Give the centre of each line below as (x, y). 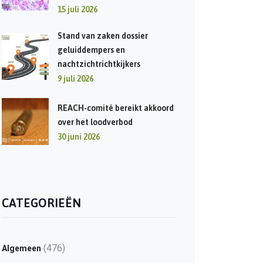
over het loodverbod (95, 122)
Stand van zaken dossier (102, 36)
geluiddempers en (91, 50)
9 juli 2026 (75, 79)
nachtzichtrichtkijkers (99, 64)
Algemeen (21, 248)
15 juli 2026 (77, 9)
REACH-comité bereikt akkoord (115, 108)
